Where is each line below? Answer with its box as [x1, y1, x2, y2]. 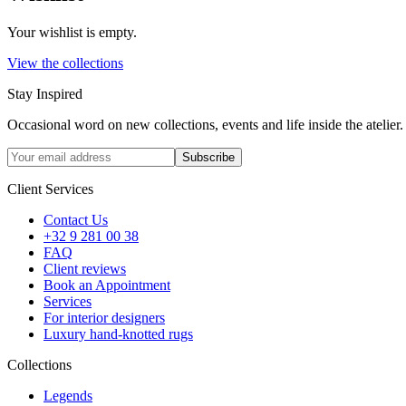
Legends [43, 387, 92, 403]
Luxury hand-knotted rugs [43, 325, 193, 342]
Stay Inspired [7, 85, 82, 101]
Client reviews [43, 260, 126, 276]
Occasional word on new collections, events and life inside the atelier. [7, 116, 403, 132]
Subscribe [182, 150, 235, 164]
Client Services [7, 180, 93, 197]
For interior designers [43, 309, 165, 325]
